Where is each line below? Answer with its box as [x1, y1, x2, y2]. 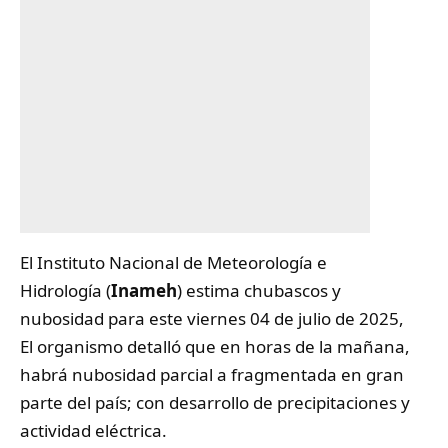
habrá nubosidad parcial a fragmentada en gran [20, 362, 404, 386]
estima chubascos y [182, 278, 341, 302]
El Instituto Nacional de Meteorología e [20, 250, 327, 274]
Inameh [111, 278, 177, 302]
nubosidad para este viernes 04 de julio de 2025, [20, 306, 404, 330]
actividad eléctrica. [20, 418, 167, 442]
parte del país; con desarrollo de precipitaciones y [20, 390, 410, 414]
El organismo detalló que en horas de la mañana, [20, 334, 410, 358]
